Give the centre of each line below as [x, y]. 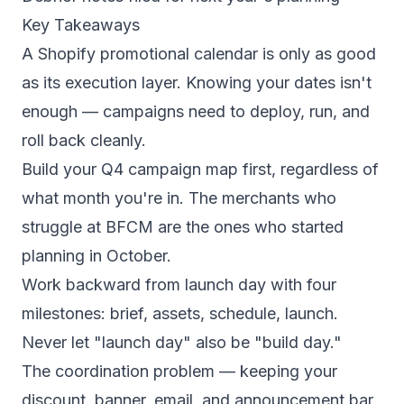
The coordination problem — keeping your [179, 371]
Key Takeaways [81, 25]
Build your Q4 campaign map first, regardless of [200, 169]
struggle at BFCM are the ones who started [183, 227]
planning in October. [96, 256]
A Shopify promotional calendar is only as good [199, 54]
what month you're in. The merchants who [179, 198]
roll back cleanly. [84, 140]
